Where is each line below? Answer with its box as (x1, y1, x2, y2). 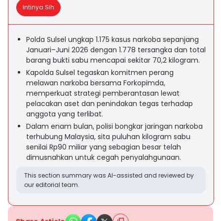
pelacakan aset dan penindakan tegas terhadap (26, 99, 193, 109)
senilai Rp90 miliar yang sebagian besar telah (26, 142, 181, 152)
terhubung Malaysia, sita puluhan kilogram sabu (26, 132, 190, 142)
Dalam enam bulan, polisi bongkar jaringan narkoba (26, 121, 203, 131)
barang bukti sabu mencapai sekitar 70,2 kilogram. (26, 55, 200, 65)
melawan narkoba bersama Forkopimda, (26, 78, 165, 88)
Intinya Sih (23, 3, 54, 11)
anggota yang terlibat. (26, 109, 103, 119)
